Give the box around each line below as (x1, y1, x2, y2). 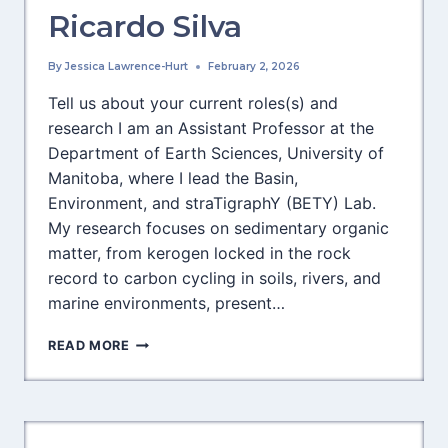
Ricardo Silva (48, 8, 242, 45)
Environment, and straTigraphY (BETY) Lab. (48, 193, 376, 213)
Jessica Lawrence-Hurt (65, 60, 189, 73)
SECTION (128, 393, 192, 408)
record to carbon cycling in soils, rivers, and (48, 268, 381, 288)
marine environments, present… (48, 293, 285, 313)
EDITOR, (128, 413, 186, 428)
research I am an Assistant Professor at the (48, 118, 374, 138)
